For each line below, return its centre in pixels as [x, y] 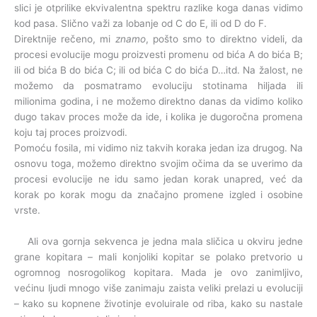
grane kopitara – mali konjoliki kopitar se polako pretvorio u [158, 257]
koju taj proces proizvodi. [71, 132]
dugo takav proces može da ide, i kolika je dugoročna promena [158, 116]
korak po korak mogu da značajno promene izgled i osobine [158, 194]
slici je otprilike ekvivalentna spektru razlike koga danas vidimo [158, 7]
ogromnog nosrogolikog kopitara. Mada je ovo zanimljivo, [158, 272]
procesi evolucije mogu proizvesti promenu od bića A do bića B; [158, 54]
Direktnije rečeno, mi [65, 39]
